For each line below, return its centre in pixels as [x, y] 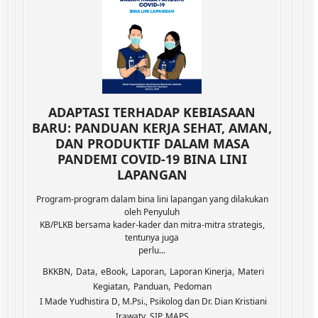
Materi [251, 272]
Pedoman [192, 286]
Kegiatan [110, 286]
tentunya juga [152, 237]
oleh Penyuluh [152, 212]
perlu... [152, 250]
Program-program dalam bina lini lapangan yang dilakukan [152, 199]
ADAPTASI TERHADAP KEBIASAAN [152, 112]
